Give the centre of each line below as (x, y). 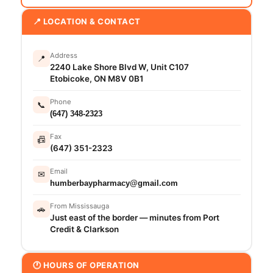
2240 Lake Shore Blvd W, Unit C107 (119, 67)
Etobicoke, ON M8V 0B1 (96, 79)
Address (63, 56)
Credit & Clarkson (84, 229)
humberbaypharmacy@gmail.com (114, 183)
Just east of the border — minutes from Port (134, 218)
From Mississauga (79, 206)
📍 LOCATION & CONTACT (87, 22)
